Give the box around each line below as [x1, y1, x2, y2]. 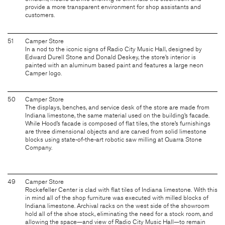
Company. [25, 143, 52, 152]
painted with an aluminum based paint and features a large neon [25, 61, 203, 69]
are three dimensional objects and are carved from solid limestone [25, 127, 206, 136]
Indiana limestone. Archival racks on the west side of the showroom [25, 201, 209, 210]
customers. [25, 11, 55, 19]
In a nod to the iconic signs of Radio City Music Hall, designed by [25, 45, 202, 53]
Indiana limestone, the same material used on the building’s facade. [25, 111, 209, 120]
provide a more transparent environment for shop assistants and [25, 3, 201, 11]
